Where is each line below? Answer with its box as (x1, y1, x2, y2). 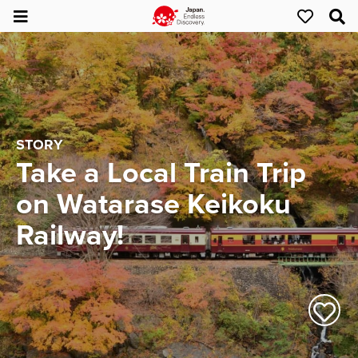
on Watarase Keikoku (16, 186, 291, 221)
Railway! (16, 217, 124, 253)
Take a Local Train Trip (16, 155, 306, 190)
